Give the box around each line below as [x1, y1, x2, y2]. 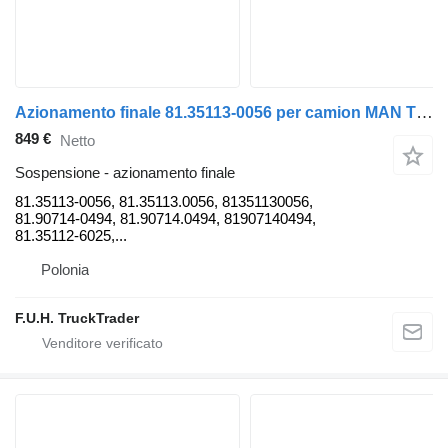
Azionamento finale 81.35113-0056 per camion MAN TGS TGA [416, 103, 433, 123]
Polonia [41, 261, 89, 279]
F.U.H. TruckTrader [15, 310, 139, 327]
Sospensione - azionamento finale [15, 164, 235, 182]
